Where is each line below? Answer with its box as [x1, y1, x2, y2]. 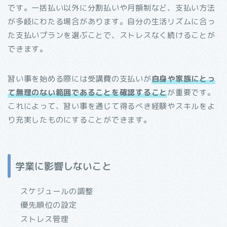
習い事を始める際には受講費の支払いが [8, 73, 152, 84]
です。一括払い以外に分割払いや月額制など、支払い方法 [8, 2, 215, 13]
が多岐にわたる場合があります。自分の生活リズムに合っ [8, 16, 215, 27]
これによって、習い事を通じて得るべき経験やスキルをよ [8, 100, 215, 111]
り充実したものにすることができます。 [8, 114, 152, 125]
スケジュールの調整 [20, 185, 93, 197]
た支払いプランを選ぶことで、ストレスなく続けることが [8, 29, 215, 41]
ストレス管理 [20, 213, 69, 224]
